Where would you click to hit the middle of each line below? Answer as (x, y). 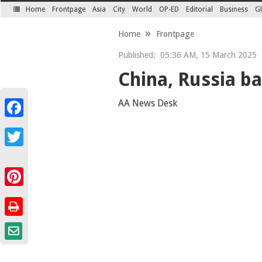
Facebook (22, 122)
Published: (137, 55)
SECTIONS (32, 16)
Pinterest (21, 191)
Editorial (200, 9)
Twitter (18, 151)
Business (234, 9)
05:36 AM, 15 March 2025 (206, 55)
